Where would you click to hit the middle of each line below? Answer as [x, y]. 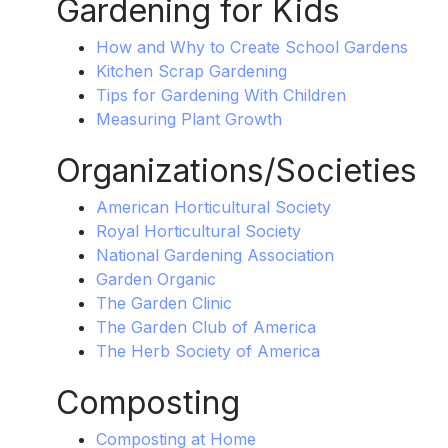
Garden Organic [155, 279]
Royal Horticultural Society [198, 231]
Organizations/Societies [236, 171]
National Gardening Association [214, 255]
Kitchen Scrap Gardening [191, 71]
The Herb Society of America [207, 351]
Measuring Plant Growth [188, 119]
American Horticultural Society [213, 207]
